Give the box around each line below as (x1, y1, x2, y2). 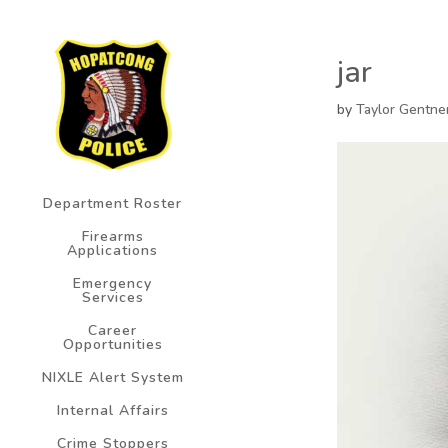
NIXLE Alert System (41, 368, 184, 388)
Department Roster (43, 194, 182, 214)
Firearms (81, 227, 144, 247)
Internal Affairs (56, 401, 169, 421)
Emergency (73, 274, 152, 294)
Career (88, 321, 137, 341)
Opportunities (62, 335, 163, 355)
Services (81, 288, 144, 308)
